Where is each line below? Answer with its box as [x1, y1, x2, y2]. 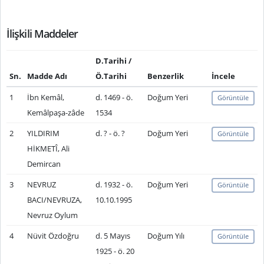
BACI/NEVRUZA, [27, 194, 82, 205]
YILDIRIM [27, 128, 60, 138]
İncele [211, 71, 235, 81]
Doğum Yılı [147, 230, 184, 241]
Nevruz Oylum [27, 210, 78, 220]
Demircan [27, 159, 61, 169]
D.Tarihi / [95, 55, 131, 66]
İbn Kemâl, [27, 92, 64, 103]
